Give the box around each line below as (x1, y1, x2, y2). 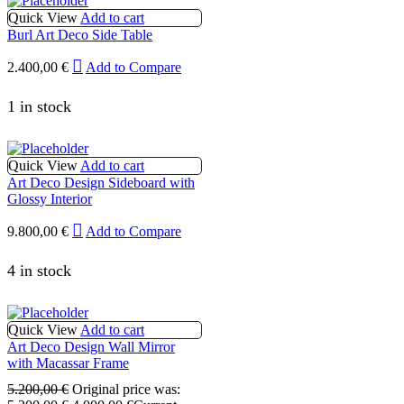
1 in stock (7, 96, 71, 115)
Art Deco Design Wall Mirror (7, 339, 175, 355)
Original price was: (72, 381, 180, 398)
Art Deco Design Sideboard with (7, 174, 195, 190)
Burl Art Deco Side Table (7, 26, 152, 42)
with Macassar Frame (7, 355, 129, 372)
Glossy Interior (7, 190, 92, 207)
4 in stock (7, 262, 71, 280)
